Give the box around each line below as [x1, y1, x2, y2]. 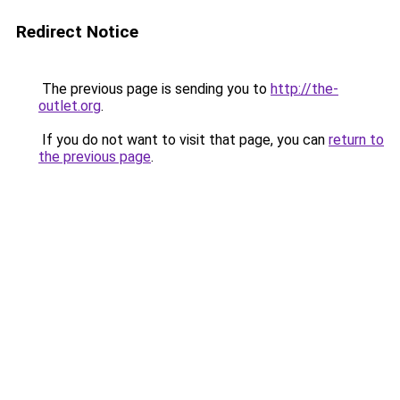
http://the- [271, 80, 338, 97]
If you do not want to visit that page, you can [38, 131, 329, 148]
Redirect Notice [16, 21, 138, 42]
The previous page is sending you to [38, 80, 271, 97]
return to [329, 131, 384, 148]
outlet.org [38, 97, 101, 114]
